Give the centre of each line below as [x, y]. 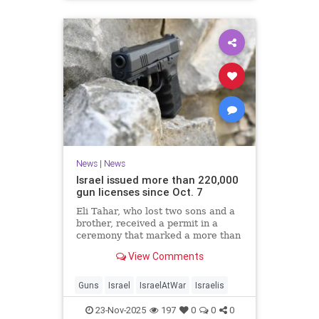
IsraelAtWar [163, 285]
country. [94, 259]
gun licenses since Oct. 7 [139, 192]
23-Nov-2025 [119, 310]
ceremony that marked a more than [158, 235]
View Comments [164, 257]
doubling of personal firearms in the [159, 247]
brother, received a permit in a [147, 223]
